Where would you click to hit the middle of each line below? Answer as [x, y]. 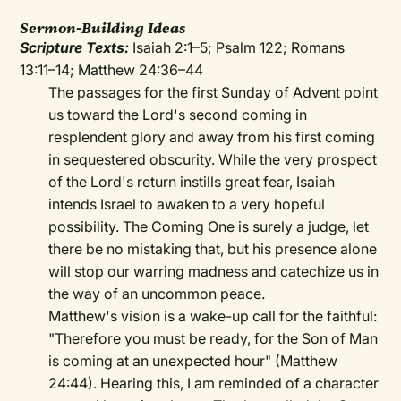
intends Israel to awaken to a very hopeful [187, 205]
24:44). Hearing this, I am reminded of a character [214, 384]
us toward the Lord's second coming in [178, 115]
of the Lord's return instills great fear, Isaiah [192, 182]
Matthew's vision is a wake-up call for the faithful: [213, 316]
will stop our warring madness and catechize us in [214, 272]
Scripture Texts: [75, 48]
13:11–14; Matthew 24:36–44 [112, 70]
